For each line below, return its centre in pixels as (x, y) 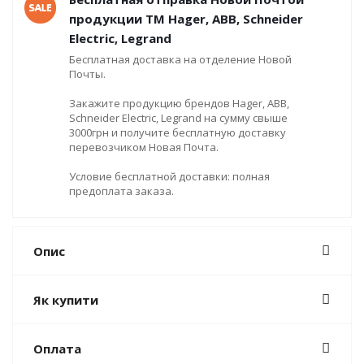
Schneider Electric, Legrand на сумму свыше (178, 117)
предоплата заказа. (121, 191)
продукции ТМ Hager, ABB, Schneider (186, 18)
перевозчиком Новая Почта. (144, 147)
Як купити (66, 299)
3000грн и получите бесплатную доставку (178, 132)
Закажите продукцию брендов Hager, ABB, (179, 103)
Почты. (87, 74)
